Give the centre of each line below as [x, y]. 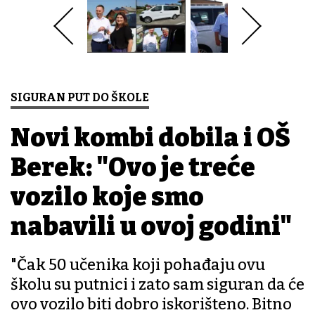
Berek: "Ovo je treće [133, 168]
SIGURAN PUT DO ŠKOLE [80, 98]
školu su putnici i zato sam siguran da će [157, 285]
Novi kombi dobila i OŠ [150, 138]
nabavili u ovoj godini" [151, 227]
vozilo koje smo [107, 197]
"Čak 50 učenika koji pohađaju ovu [138, 265]
